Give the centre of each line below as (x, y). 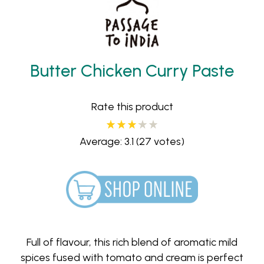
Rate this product (132, 106)
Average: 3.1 (107, 141)
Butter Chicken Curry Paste (132, 71)
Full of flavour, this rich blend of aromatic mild (132, 242)
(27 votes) (159, 141)
